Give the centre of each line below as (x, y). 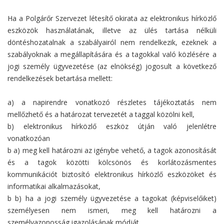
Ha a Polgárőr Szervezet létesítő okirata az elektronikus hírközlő (112, 18)
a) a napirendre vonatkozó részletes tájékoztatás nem (112, 102)
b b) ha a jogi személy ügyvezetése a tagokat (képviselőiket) (112, 198)
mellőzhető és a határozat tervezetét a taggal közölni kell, (101, 114)
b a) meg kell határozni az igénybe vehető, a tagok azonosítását (112, 150)
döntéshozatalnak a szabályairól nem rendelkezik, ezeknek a (112, 42)
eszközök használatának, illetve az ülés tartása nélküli (112, 30)
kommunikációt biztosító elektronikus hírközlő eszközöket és (112, 174)
